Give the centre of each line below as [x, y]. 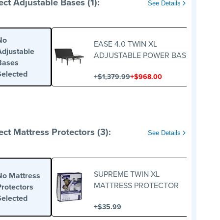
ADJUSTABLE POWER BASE [142, 55]
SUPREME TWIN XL [126, 174]
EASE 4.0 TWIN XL [125, 44]
